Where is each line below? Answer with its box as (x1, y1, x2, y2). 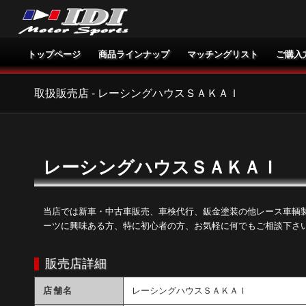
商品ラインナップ (98, 49, 169, 59)
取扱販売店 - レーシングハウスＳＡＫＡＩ (34, 87, 240, 99)
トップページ (27, 49, 81, 59)
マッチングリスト (186, 49, 258, 59)
